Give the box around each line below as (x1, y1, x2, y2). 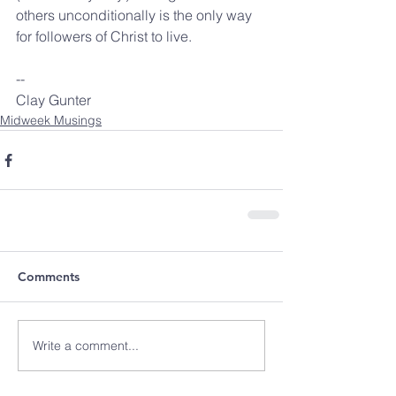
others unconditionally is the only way (16, 6, 255, 24)
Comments (18, 269, 80, 285)
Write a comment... (33, 337, 139, 354)
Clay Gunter (16, 91, 91, 109)
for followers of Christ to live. (16, 27, 192, 45)
